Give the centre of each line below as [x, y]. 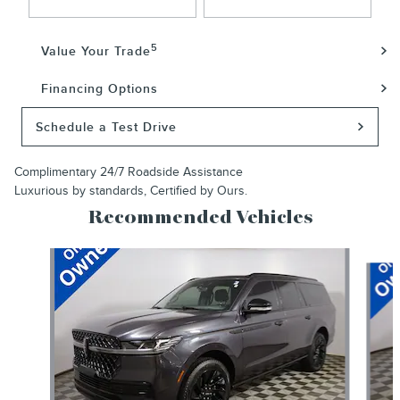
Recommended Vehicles [200, 219]
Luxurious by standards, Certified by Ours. [131, 191]
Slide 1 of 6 [36, 257]
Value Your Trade [96, 52]
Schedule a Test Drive [107, 127]
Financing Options [100, 89]
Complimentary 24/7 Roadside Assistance [129, 172]
